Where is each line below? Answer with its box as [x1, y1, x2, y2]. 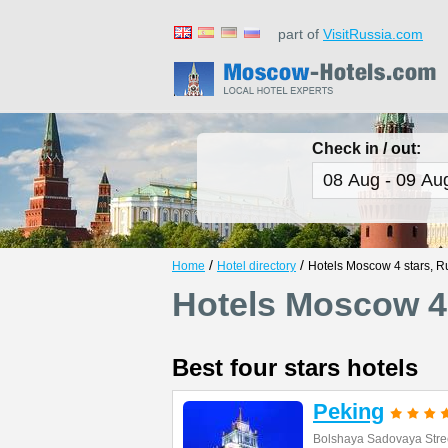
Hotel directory [217, 259, 296, 273]
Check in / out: [312, 140, 421, 157]
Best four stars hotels [172, 354, 418, 381]
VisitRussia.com [323, 26, 423, 42]
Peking [313, 399, 384, 424]
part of [266, 26, 323, 42]
